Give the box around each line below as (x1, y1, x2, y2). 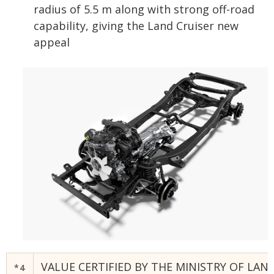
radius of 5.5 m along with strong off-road (34, 1, 254, 17)
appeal (34, 34, 70, 50)
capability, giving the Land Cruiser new (34, 18, 239, 33)
